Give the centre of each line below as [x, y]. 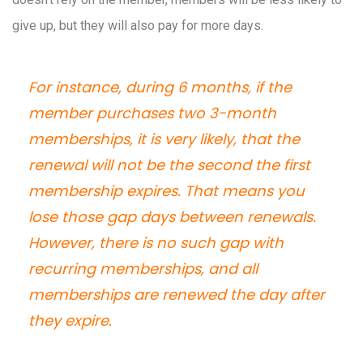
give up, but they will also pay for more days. [138, 26]
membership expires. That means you [167, 191]
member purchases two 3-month [152, 113]
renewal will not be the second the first [169, 165]
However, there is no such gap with [156, 243]
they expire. [70, 321]
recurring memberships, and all [143, 269]
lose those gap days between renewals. [172, 217]
